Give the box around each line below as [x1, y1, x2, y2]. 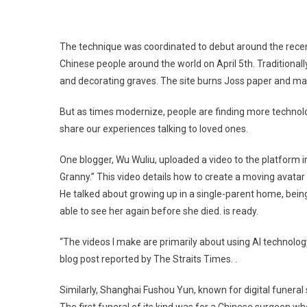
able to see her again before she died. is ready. [60, 206, 258, 217]
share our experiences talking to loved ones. [60, 123, 248, 134]
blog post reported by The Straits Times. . [60, 254, 237, 265]
